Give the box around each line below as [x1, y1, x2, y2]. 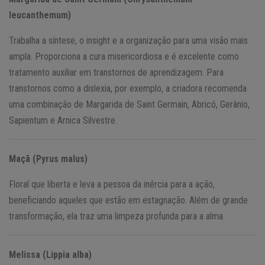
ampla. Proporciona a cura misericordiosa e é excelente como [9, 50, 239, 62]
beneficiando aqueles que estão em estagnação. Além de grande [9, 194, 248, 206]
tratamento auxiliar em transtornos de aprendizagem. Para [9, 66, 224, 78]
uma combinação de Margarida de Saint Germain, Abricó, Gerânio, [9, 98, 250, 110]
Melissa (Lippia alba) [9, 248, 92, 260]
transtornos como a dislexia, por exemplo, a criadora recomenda [9, 82, 247, 94]
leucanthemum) [9, 9, 71, 21]
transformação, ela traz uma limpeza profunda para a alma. [9, 210, 225, 222]
